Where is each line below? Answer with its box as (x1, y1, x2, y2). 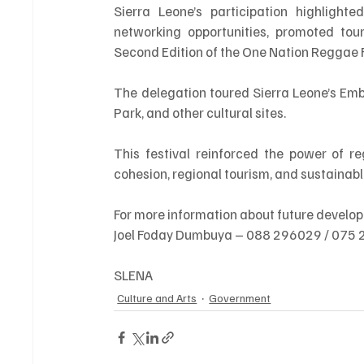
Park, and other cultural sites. (114, 103, 287, 121)
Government (209, 290, 271, 305)
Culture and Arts (117, 290, 197, 305)
